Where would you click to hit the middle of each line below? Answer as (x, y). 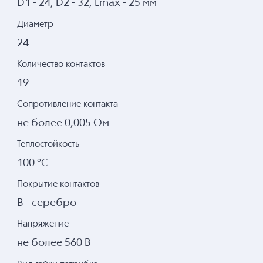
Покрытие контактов (58, 184)
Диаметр (35, 24)
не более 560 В (54, 243)
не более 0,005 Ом (63, 123)
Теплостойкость (48, 144)
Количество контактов (61, 64)
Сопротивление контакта (68, 104)
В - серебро (47, 203)
